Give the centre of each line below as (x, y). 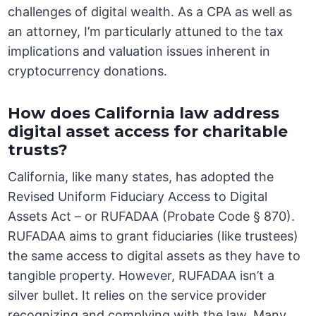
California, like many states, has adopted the (141, 177)
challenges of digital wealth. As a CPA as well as (150, 12)
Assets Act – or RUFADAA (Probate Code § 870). (152, 217)
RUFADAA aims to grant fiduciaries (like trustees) (153, 236)
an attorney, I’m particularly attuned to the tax (146, 32)
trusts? (38, 150)
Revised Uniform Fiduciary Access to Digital (138, 197)
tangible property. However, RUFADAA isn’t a (141, 276)
